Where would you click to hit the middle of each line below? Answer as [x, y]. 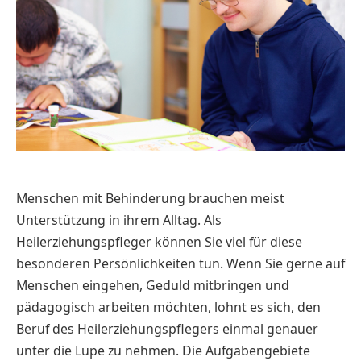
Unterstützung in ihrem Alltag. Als [119, 220]
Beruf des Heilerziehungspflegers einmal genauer [167, 328]
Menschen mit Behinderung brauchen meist [150, 198]
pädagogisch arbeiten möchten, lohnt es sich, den [168, 307]
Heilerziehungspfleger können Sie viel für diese [159, 241]
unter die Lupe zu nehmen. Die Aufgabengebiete [163, 350]
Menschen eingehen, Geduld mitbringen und [153, 285]
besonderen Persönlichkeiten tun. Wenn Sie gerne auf [180, 263]
